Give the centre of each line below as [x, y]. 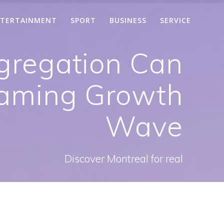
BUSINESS [128, 20]
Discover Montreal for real [123, 158]
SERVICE [176, 20]
